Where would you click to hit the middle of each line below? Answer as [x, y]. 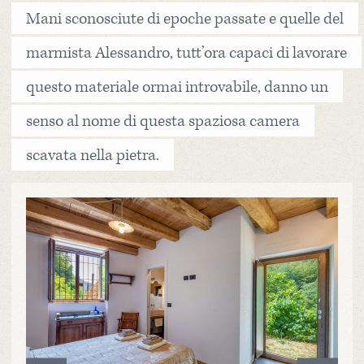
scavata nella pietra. [93, 155]
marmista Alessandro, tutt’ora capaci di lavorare [186, 52]
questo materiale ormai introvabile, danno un [177, 87]
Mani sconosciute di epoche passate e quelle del [185, 18]
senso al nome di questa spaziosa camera [163, 121]
